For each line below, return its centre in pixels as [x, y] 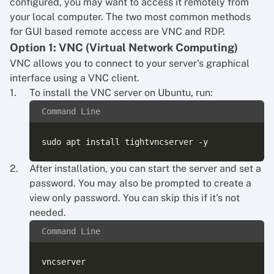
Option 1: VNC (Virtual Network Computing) [124, 47]
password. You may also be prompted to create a [140, 183]
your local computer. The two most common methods [130, 17]
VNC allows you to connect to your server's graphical [130, 63]
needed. [48, 213]
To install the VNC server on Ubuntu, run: [121, 93]
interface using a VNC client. [75, 78]
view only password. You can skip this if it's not [135, 198]
